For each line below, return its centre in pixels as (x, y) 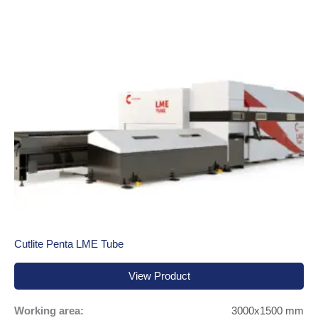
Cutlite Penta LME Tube (69, 244)
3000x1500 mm (268, 311)
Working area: (49, 311)
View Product (159, 276)
